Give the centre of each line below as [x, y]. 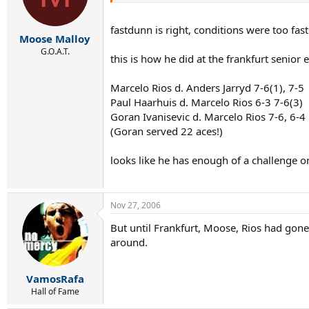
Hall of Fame [55, 291]
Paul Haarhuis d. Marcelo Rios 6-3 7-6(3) [207, 102]
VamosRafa [55, 278]
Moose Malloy [55, 38]
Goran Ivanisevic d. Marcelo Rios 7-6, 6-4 [208, 116]
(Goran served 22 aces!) [167, 131]
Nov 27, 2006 [136, 205]
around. [129, 242]
